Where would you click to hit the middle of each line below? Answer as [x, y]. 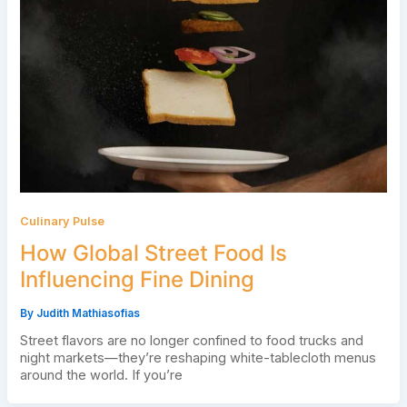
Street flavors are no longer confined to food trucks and [191, 340]
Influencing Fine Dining [137, 280]
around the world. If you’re [101, 375]
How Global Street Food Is [153, 253]
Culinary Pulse [62, 222]
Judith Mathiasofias [88, 313]
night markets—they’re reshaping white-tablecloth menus [198, 357]
